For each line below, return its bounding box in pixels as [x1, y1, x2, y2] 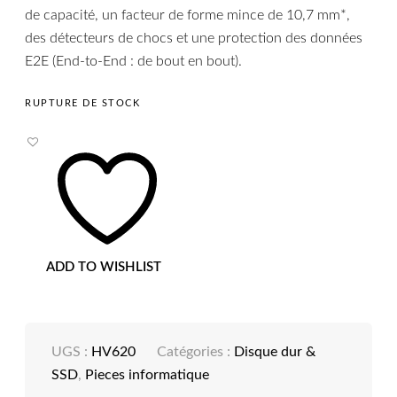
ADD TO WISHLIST [46, 261, 162, 275]
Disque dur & [234, 345, 316, 360]
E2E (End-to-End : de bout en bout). [25, 53, 243, 68]
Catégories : [157, 345, 235, 360]
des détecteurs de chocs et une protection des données [25, 30, 363, 45]
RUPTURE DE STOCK [25, 98, 141, 109]
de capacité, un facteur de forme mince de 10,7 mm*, [25, 7, 351, 22]
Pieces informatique [85, 368, 210, 383]
